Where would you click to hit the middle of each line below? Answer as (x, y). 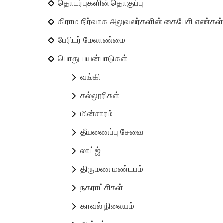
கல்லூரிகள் (100, 95)
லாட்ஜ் (91, 151)
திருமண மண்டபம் (112, 169)
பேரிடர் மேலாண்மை (92, 40)
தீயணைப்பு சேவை (112, 132)
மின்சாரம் (97, 114)
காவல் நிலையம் (108, 206)
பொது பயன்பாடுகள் (93, 58)
